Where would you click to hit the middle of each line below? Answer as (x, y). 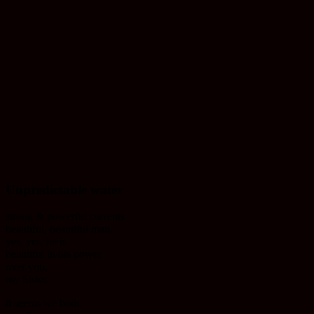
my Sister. (27, 280)
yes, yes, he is (36, 242)
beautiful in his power (54, 254)
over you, (27, 267)
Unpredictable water (64, 189)
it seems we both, (44, 303)
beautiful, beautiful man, (59, 229)
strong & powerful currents (65, 217)
